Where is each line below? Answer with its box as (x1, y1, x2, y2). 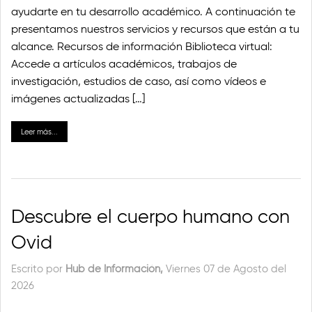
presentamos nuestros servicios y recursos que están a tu (11, 22, 299, 36)
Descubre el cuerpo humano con (11, 204, 290, 228)
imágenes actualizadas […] (11, 91, 145, 105)
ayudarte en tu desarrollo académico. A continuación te (11, 4, 295, 18)
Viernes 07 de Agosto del (166, 262, 286, 275)
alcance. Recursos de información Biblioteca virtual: (11, 39, 272, 53)
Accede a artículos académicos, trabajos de (11, 56, 237, 70)
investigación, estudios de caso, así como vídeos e (11, 74, 266, 88)
